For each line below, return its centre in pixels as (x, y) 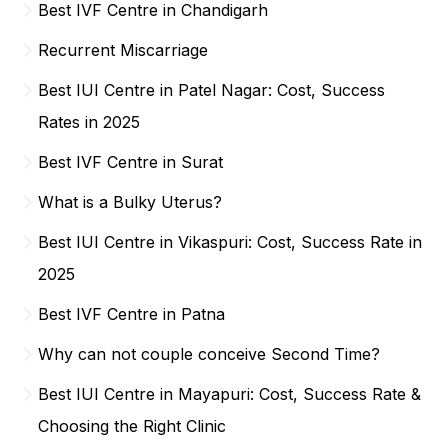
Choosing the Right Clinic (132, 425)
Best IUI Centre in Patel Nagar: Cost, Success (212, 89)
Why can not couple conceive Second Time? (209, 353)
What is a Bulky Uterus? (130, 201)
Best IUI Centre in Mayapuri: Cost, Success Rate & (230, 393)
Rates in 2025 (89, 121)
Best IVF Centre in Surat (131, 161)
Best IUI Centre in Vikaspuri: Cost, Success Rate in (230, 241)
